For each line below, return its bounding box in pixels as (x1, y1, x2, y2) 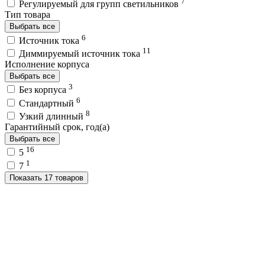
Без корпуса (19, 85, 69, 95)
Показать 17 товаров (44, 173, 83, 182)
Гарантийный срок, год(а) (5, 121, 109, 132)
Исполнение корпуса (5, 59, 89, 69)
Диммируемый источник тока (19, 48, 143, 59)
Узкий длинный (19, 111, 86, 121)
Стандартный (19, 98, 76, 108)
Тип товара (5, 9, 50, 20)
